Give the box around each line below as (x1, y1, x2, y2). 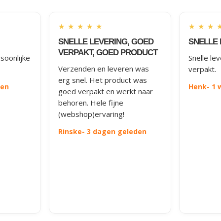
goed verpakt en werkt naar (58, 86, 153, 96)
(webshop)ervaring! (58, 109, 125, 119)
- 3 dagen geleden (82, 126, 147, 136)
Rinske (58, 126, 82, 136)
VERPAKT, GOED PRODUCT (58, 47, 158, 57)
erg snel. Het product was (58, 74, 147, 85)
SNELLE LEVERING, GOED (58, 37, 154, 46)
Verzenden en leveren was (58, 63, 149, 74)
